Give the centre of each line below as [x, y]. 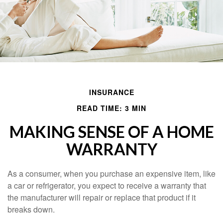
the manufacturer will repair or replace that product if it [102, 197]
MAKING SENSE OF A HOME [111, 132]
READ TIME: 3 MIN [111, 108]
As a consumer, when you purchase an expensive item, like [111, 173]
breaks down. [31, 209]
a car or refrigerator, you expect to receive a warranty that [107, 185]
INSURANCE [111, 92]
